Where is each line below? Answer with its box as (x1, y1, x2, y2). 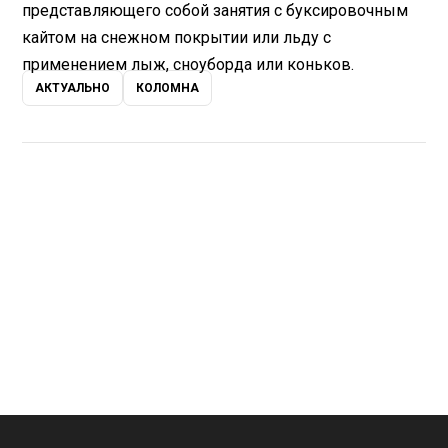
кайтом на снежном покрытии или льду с (22, 28, 332, 48)
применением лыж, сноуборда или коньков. (22, 55, 355, 75)
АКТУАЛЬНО (35, 81, 111, 96)
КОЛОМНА (136, 81, 200, 96)
